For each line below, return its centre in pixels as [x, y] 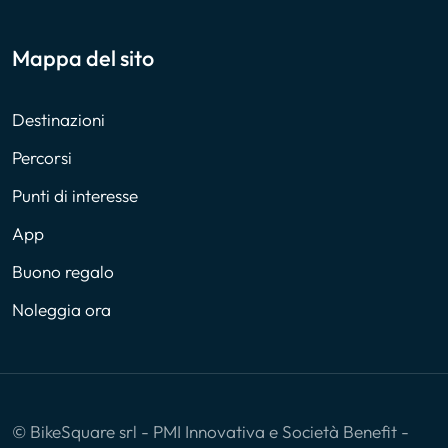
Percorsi [42, 158]
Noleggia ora [61, 310]
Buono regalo [63, 272]
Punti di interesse [75, 196]
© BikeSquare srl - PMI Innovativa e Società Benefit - [210, 432]
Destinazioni [58, 120]
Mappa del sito [83, 58]
